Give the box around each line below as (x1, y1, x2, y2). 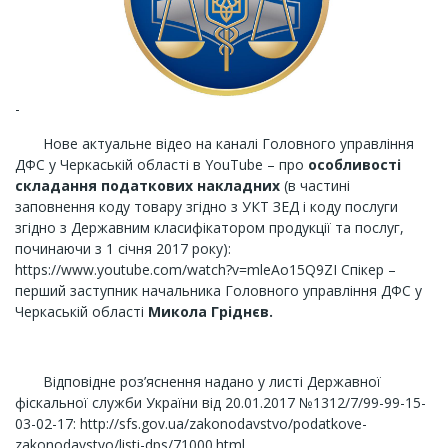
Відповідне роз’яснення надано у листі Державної (15, 372, 381, 391)
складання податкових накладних (15, 176, 280, 195)
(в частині (280, 176, 350, 195)
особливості (308, 155, 401, 174)
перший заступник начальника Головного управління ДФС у (15, 281, 422, 300)
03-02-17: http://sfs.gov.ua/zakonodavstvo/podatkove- (15, 414, 367, 433)
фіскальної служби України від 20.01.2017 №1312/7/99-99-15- (15, 393, 426, 412)
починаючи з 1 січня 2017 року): (15, 239, 231, 258)
